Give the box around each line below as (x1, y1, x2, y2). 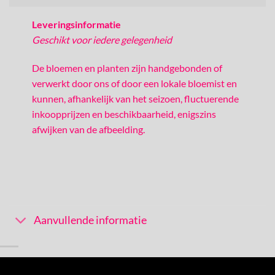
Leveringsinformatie (31, 18, 121, 30)
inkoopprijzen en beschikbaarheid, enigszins (31, 107, 216, 120)
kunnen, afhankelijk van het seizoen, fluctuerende (31, 92, 239, 104)
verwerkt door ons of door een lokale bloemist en (31, 77, 237, 89)
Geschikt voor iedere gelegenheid (31, 33, 172, 45)
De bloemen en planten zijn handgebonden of (31, 61, 222, 74)
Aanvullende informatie (34, 214, 147, 227)
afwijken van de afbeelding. (31, 123, 145, 135)
